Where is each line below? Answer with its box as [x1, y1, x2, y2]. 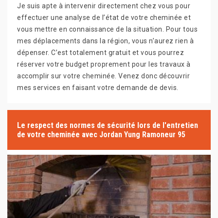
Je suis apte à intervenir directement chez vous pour [17, 2, 190, 10]
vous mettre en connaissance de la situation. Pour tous [17, 25, 198, 33]
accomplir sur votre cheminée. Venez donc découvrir [17, 72, 190, 80]
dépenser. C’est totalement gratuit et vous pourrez [17, 49, 184, 56]
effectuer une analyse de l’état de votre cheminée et [17, 14, 191, 21]
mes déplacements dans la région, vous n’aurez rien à [17, 37, 194, 45]
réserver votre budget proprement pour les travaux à [17, 60, 191, 68]
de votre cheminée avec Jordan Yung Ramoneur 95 [17, 130, 185, 139]
